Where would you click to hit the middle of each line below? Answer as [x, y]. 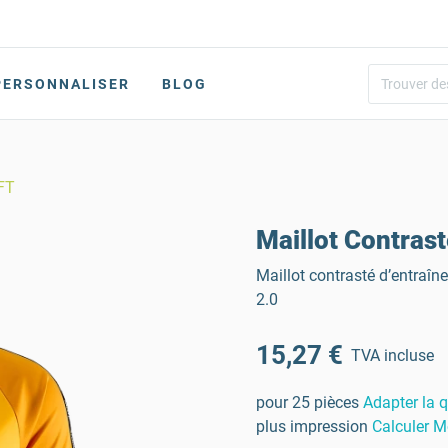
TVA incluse [392, 355]
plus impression [312, 426]
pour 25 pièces [307, 402]
